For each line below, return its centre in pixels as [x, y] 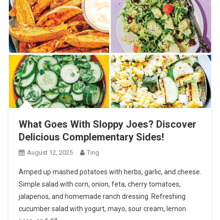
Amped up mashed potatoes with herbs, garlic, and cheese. [110, 172]
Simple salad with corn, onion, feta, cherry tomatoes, [99, 184]
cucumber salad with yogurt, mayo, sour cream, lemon [102, 208]
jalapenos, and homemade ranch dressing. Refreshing [102, 196]
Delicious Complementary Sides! [91, 137]
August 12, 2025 [50, 152]
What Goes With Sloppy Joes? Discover [107, 124]
